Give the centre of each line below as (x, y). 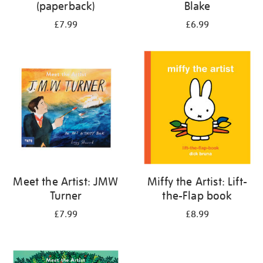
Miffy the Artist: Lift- (197, 181)
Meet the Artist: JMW (66, 181)
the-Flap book (197, 195)
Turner (66, 195)
